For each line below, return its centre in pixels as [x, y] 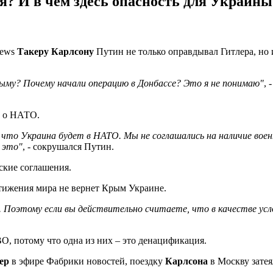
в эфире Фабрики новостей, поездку [87, 261]
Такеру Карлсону [55, 52]
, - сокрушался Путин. [68, 147]
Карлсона [186, 261]
